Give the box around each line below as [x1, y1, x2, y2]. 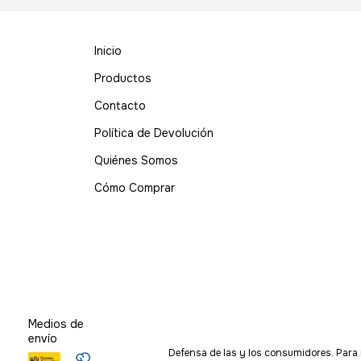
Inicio [94, 44, 122, 59]
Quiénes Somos [94, 153, 179, 168]
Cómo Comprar [94, 180, 176, 196]
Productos [94, 71, 152, 86]
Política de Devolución [94, 126, 214, 141]
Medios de [28, 317, 85, 332]
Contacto [94, 98, 147, 114]
